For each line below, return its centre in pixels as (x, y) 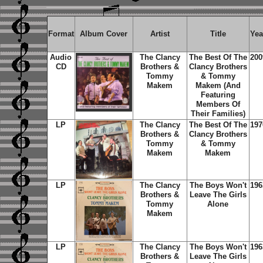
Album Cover (104, 34)
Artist (160, 34)
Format (61, 34)
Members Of (218, 104)
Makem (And (218, 85)
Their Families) (218, 114)
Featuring (218, 95)
